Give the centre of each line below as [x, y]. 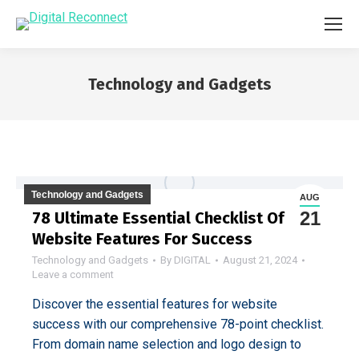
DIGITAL [192, 260]
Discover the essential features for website [155, 304]
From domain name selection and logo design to [167, 344]
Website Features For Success [142, 239]
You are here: [215, 106]
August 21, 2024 [260, 260]
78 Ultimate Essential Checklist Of [158, 218]
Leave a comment [73, 274]
